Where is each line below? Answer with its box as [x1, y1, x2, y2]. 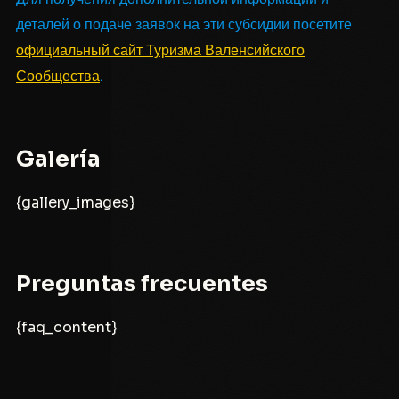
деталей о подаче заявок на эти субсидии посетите [16, 14, 352, 34]
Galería [16, 144, 101, 173]
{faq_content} [16, 317, 117, 337]
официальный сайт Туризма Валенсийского [16, 40, 305, 60]
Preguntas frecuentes [16, 269, 268, 297]
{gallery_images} [16, 192, 134, 212]
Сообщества [16, 66, 100, 85]
